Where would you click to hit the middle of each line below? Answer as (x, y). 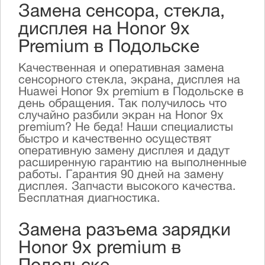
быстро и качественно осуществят (115, 140)
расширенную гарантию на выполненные (132, 164)
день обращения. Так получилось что (122, 105)
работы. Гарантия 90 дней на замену (121, 176)
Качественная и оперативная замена (121, 69)
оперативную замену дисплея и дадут (124, 152)
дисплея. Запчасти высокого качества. (127, 188)
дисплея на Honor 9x (104, 31)
